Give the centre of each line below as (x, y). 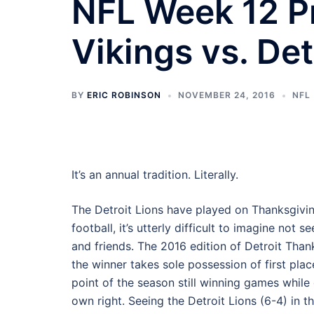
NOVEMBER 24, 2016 (227, 95)
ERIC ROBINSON (124, 95)
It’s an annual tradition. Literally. (155, 175)
